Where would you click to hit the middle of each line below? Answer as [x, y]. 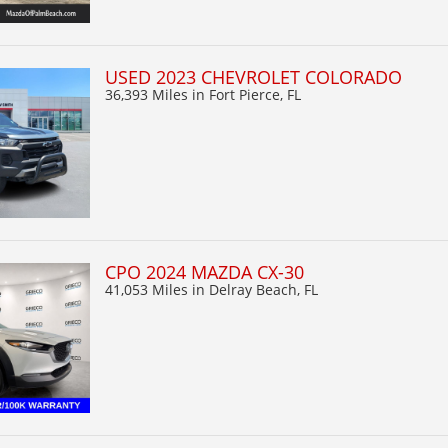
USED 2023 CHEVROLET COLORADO [253, 76]
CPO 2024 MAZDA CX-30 [204, 271]
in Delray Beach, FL [255, 289]
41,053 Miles [148, 289]
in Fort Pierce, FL [246, 94]
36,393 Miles [148, 94]
